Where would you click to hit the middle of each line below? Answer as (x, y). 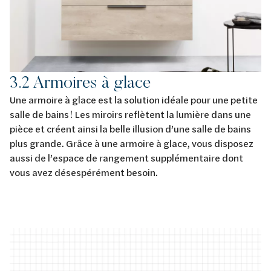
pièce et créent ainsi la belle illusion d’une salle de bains (130, 128)
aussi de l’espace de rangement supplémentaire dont (126, 157)
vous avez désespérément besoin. (85, 172)
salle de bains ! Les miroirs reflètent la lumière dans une (130, 114)
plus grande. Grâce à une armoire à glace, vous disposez (132, 143)
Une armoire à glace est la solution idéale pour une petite (134, 99)
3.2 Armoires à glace (80, 82)
